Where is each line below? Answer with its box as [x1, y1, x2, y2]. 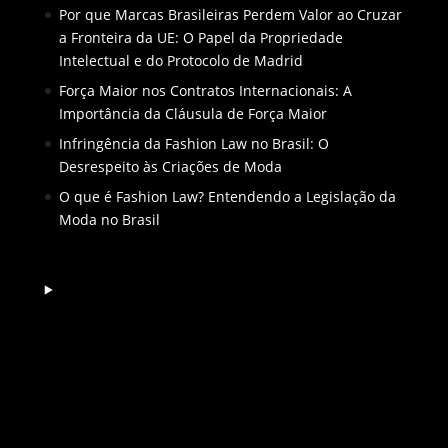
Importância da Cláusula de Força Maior [58, 104, 327, 124]
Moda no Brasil [58, 210, 160, 230]
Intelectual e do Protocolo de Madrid [58, 51, 303, 71]
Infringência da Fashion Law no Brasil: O [58, 134, 329, 154]
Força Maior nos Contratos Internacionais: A [58, 81, 352, 101]
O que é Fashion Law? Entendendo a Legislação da [58, 187, 396, 207]
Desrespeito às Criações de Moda [58, 157, 282, 177]
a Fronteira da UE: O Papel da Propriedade [58, 28, 343, 48]
